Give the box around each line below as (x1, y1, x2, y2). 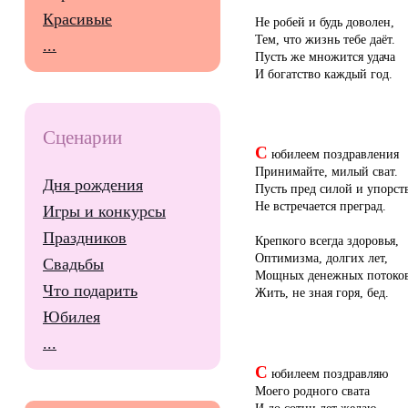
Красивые (43, 10, 112, 29)
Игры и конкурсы (43, 202, 166, 221)
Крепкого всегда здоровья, (255, 233, 399, 249)
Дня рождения (43, 176, 143, 195)
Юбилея (43, 308, 100, 327)
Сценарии (43, 127, 122, 148)
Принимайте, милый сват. (255, 164, 398, 179)
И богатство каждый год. (255, 66, 393, 81)
